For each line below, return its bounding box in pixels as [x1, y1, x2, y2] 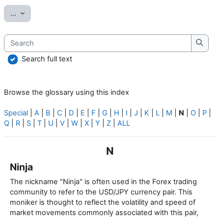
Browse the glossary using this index [4, 88, 129, 97]
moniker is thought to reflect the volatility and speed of [10, 198, 195, 207]
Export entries [18, 8, 65, 17]
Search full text [22, 54, 72, 63]
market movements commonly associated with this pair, [10, 208, 198, 218]
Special [4, 109, 28, 118]
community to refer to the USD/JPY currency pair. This [10, 188, 192, 197]
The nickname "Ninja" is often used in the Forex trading [10, 177, 197, 187]
